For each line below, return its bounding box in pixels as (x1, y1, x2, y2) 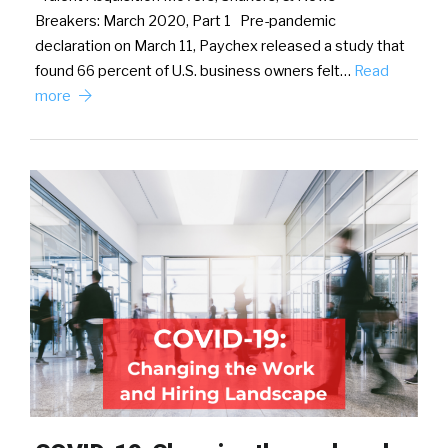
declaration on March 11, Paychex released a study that (35, 36, 405, 55)
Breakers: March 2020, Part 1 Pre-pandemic (35, 11, 336, 30)
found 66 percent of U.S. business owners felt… (35, 61, 354, 80)
